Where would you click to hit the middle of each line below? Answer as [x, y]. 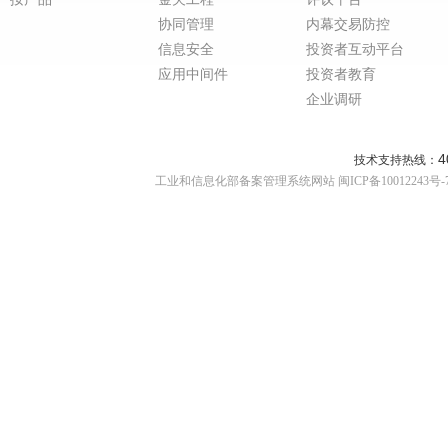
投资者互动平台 [355, 49]
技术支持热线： [395, 160]
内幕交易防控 [348, 24]
